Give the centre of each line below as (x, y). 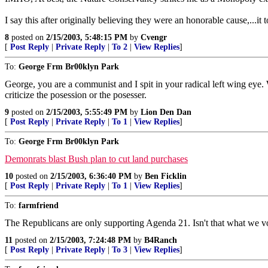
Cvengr (154, 37)
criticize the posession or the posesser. (76, 95)
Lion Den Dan (166, 112)
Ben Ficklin (166, 176)
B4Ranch (161, 240)
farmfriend (39, 205)
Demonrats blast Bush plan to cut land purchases (96, 159)
